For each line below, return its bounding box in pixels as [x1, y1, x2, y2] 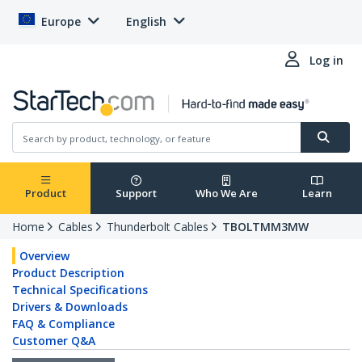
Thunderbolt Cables [107, 219, 208, 235]
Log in [309, 53, 343, 68]
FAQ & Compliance [12, 316, 115, 332]
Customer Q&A [12, 333, 95, 349]
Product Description [12, 265, 124, 281]
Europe [41, 14, 81, 29]
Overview [19, 248, 69, 264]
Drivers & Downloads [12, 299, 128, 315]
